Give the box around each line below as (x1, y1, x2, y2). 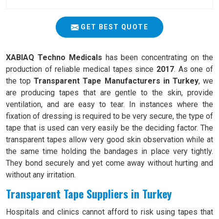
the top (6, 76, 34, 86)
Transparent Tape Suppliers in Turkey (6, 186, 172, 201)
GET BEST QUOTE (79, 23, 148, 31)
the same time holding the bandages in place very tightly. (6, 147, 213, 156)
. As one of (174, 65, 213, 74)
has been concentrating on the (102, 53, 214, 62)
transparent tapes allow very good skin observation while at (6, 135, 213, 144)
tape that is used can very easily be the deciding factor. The (6, 123, 213, 132)
